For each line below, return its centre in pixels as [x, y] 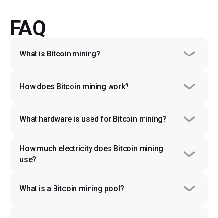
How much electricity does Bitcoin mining [91, 148]
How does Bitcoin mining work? [74, 86]
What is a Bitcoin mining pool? [72, 189]
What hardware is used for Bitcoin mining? [93, 119]
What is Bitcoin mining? [60, 54]
